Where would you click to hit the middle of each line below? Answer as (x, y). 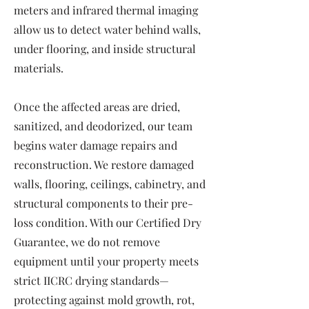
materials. (39, 68)
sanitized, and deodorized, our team (103, 126)
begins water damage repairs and (96, 145)
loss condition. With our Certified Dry (108, 222)
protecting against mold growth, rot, (104, 300)
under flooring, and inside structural (105, 49)
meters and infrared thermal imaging (106, 10)
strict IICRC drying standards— (91, 280)
